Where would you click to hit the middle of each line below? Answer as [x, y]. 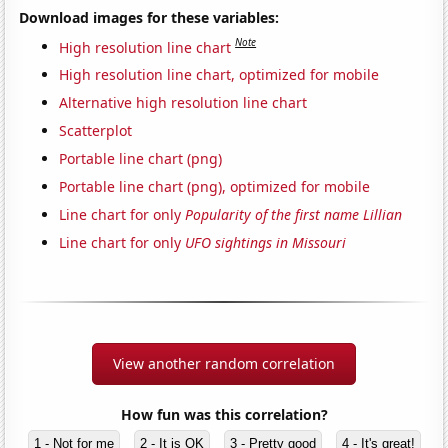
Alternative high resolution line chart [183, 103]
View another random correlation [224, 364]
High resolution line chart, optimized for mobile [219, 75]
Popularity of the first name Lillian [294, 215]
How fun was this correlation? [224, 415]
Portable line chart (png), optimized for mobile [215, 187]
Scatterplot [96, 131]
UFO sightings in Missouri [266, 243]
